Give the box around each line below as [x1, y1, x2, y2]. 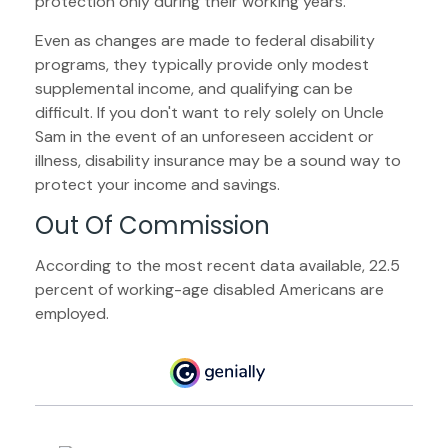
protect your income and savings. [35, 174, 280, 196]
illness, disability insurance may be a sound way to [35, 150, 401, 172]
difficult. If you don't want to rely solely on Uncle [35, 102, 384, 124]
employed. [35, 303, 109, 325]
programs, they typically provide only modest [35, 54, 369, 76]
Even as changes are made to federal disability [35, 30, 375, 52]
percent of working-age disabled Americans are [35, 279, 384, 301]
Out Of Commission [35, 209, 270, 243]
